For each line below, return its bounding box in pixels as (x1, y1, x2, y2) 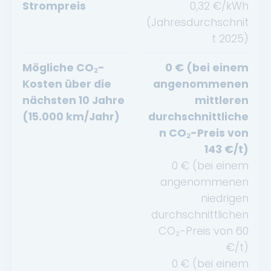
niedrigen (201, 190, 249, 206)
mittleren (195, 92, 249, 108)
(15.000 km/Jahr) (22, 108, 120, 124)
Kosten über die (22, 76, 111, 91)
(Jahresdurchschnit (146, 14, 249, 30)
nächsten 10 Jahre (22, 92, 125, 108)
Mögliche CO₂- (22, 59, 105, 75)
